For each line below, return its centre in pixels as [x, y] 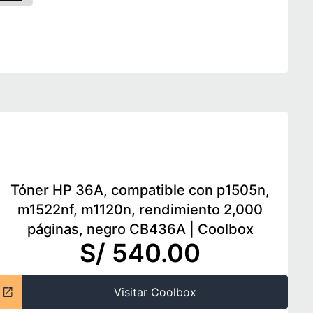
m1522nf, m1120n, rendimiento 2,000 [140, 210]
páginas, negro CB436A [106, 229]
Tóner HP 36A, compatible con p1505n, [140, 190]
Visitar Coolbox [155, 292]
